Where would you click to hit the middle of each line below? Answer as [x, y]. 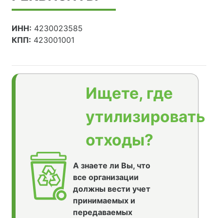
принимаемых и [104, 200]
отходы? [119, 140]
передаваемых [102, 212]
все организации [106, 177]
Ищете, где [129, 93]
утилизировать [145, 116]
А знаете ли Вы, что [111, 165]
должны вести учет [111, 189]
